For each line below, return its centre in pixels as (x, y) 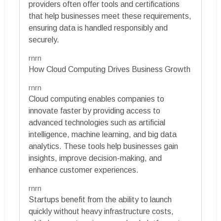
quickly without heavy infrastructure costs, (101, 211)
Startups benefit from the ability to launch (100, 199)
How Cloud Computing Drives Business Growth (110, 69)
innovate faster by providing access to (94, 110)
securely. (44, 39)
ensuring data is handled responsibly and (98, 28)
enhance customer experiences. (84, 170)
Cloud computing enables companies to (96, 99)
